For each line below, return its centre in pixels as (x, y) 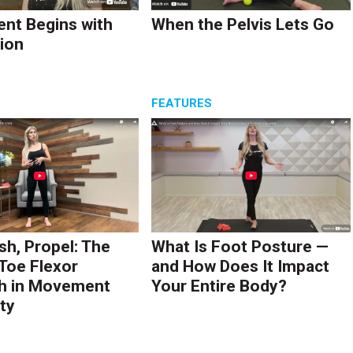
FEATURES (182, 104)
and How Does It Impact (241, 267)
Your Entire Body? (219, 286)
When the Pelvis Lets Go (243, 24)
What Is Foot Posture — (240, 247)
